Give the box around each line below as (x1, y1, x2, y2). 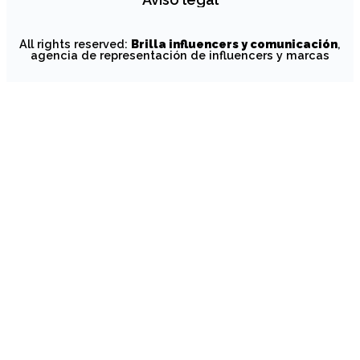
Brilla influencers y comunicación (131, 36, 337, 51)
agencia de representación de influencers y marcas (31, 47, 329, 62)
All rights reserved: (19, 36, 131, 51)
